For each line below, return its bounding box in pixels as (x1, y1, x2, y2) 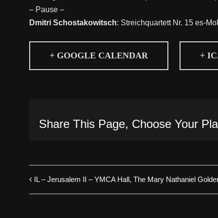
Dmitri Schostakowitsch (29, 18, 117, 27)
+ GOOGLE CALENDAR (50, 51, 148, 60)
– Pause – (29, 5, 64, 14)
